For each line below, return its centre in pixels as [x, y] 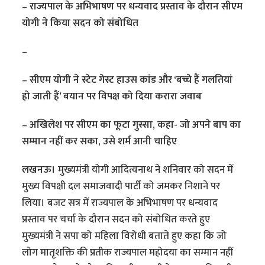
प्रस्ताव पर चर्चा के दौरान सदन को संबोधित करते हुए [116, 220]
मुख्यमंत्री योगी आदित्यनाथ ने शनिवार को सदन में [146, 170]
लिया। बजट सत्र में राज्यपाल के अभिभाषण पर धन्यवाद [120, 203]
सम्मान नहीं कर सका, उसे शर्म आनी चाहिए [100, 142]
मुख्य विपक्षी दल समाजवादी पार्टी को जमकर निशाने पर [121, 187]
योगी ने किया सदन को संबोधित [82, 23]
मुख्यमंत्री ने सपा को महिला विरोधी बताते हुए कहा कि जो [125, 236]
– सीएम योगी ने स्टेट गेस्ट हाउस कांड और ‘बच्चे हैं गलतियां [127, 80]
